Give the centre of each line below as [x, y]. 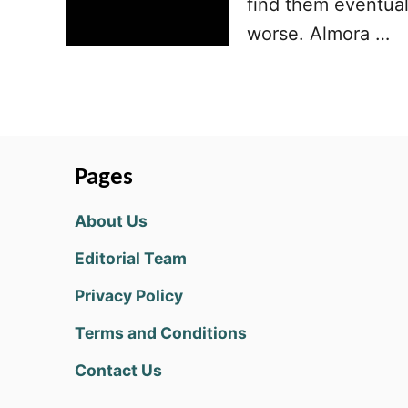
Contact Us [118, 370]
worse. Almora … [318, 34]
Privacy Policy [129, 296]
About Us [111, 221]
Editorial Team [131, 258]
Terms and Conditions [161, 333]
